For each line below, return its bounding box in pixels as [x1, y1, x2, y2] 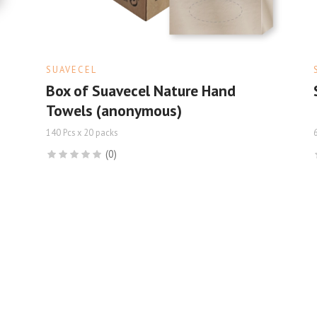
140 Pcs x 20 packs [45, 126, 117, 138]
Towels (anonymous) [45, 100, 182, 120]
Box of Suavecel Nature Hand [45, 80, 236, 100]
